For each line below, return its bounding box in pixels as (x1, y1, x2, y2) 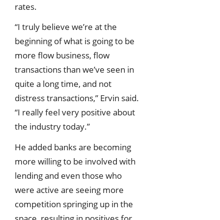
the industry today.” (15, 121, 90, 133)
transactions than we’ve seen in (15, 64, 134, 76)
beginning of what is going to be (15, 35, 135, 47)
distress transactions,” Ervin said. (15, 92, 139, 104)
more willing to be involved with (15, 156, 136, 167)
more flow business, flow (15, 50, 110, 61)
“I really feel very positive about (15, 107, 135, 118)
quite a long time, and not (15, 78, 111, 90)
